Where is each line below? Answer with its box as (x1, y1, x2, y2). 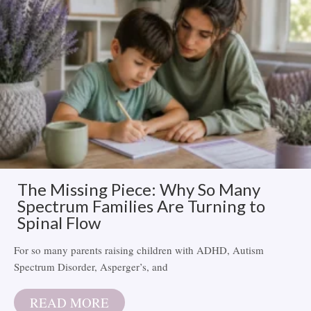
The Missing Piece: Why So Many (17, 178, 260, 199)
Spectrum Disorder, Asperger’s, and (14, 259, 168, 274)
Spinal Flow (17, 212, 101, 233)
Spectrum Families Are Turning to (17, 195, 265, 216)
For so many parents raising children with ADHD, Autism (14, 242, 264, 257)
